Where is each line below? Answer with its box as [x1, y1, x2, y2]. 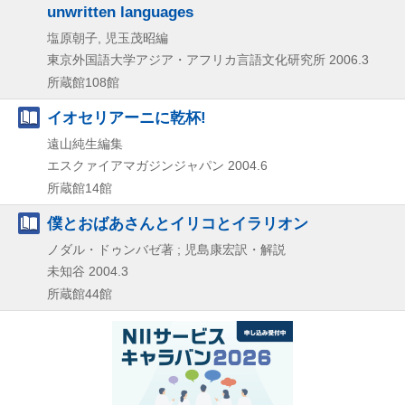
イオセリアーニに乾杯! [47, 108, 206, 127]
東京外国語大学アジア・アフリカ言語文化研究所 [47, 52, 325, 67]
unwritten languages [47, 2, 193, 21]
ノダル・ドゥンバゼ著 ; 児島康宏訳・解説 [47, 241, 286, 257]
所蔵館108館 [47, 74, 119, 89]
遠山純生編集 [47, 136, 123, 151]
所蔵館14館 [47, 180, 112, 195]
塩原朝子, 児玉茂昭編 [47, 30, 168, 45]
